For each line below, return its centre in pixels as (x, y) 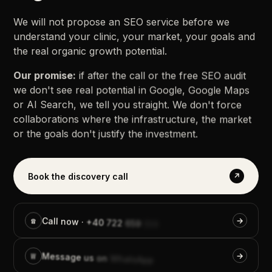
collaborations (46, 119)
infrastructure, (165, 119)
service (163, 22)
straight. (151, 105)
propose (87, 22)
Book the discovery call (78, 176)
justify (112, 134)
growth (106, 51)
